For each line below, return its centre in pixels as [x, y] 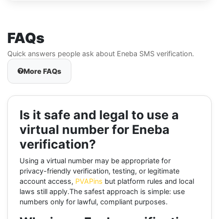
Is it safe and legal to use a [99, 115]
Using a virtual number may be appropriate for [95, 160]
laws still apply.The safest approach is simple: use [102, 191]
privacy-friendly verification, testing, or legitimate [99, 171]
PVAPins [89, 181]
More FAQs [42, 71]
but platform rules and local [148, 181]
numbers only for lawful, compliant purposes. [94, 201]
